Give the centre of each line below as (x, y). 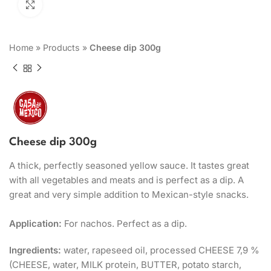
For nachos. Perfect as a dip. (124, 223)
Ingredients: (35, 250)
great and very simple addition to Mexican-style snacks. (129, 194)
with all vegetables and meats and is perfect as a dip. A (126, 180)
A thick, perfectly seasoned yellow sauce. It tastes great (129, 165)
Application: (35, 223)
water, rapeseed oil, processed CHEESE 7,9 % (160, 250)
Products (61, 47)
